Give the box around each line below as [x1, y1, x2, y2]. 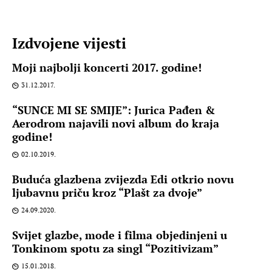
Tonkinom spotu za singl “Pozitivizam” [12, 241, 219, 256]
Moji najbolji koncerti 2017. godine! [12, 60, 202, 75]
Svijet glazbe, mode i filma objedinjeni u [12, 228, 227, 243]
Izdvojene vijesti [12, 33, 127, 53]
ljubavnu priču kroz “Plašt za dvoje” [12, 185, 202, 200]
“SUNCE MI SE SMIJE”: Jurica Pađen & [12, 103, 215, 118]
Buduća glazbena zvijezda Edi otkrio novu [12, 172, 234, 187]
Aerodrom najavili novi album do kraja [12, 116, 219, 131]
